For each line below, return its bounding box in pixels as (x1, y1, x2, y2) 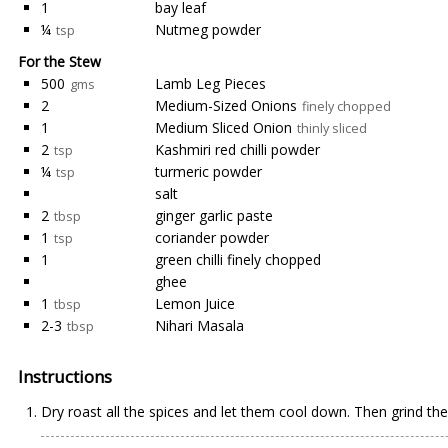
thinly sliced (297, 120, 367, 137)
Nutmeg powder (155, 20, 261, 39)
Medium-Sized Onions (155, 96, 297, 115)
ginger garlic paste (155, 206, 273, 225)
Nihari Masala (155, 316, 244, 335)
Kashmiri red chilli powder (155, 140, 320, 159)
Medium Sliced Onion (155, 118, 292, 137)
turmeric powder (155, 162, 262, 181)
